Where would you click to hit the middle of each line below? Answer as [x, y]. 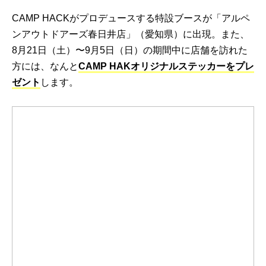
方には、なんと [45, 66]
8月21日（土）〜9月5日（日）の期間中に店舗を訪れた [130, 50]
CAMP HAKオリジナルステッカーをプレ [166, 66]
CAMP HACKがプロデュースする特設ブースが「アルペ [131, 18]
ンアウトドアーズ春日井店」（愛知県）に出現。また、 [131, 34]
